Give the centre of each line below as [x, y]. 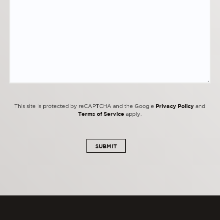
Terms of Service [101, 114]
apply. [133, 114]
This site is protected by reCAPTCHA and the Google [85, 106]
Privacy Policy [175, 106]
